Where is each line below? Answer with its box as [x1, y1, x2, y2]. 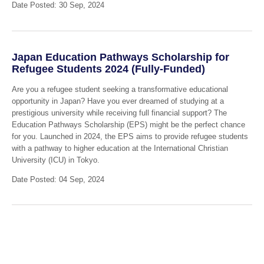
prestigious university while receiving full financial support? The [11, 108, 227, 117]
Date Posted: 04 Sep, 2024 [11, 174, 104, 184]
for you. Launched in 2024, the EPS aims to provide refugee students [11, 131, 248, 141]
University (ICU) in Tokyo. [11, 155, 100, 164]
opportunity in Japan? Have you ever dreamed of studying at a [11, 96, 224, 105]
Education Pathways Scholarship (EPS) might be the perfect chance [11, 120, 245, 129]
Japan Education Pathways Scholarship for [11, 51, 229, 64]
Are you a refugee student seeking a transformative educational [11, 84, 228, 94]
